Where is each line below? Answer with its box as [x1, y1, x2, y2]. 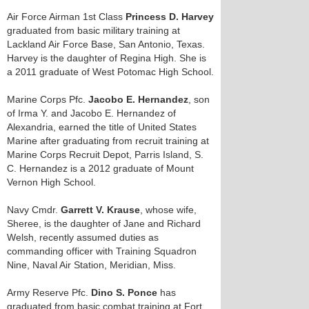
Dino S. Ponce [91, 287, 157, 298]
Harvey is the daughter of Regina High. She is [7, 52, 206, 63]
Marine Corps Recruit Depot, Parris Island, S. [7, 149, 203, 160]
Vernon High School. [7, 177, 96, 188]
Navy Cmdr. [7, 204, 61, 215]
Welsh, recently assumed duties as [7, 232, 159, 243]
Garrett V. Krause [61, 204, 140, 215]
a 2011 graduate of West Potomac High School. [7, 66, 214, 77]
